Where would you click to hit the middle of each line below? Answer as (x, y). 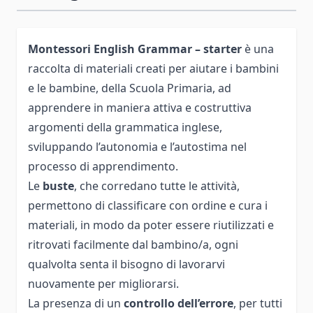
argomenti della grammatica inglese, (125, 127)
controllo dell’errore (179, 303)
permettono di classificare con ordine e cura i (148, 205)
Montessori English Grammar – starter (136, 49)
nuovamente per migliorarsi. (103, 283)
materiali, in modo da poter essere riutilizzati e (151, 225)
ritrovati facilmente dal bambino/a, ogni (133, 244)
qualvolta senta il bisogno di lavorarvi (126, 264)
